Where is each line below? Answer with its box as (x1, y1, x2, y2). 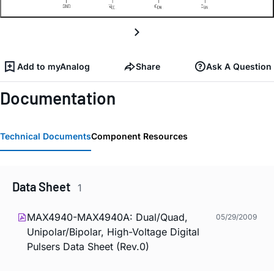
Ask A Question (206, 61, 272, 72)
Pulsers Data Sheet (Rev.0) (27, 240, 149, 253)
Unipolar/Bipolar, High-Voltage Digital (27, 226, 199, 239)
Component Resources (91, 130, 188, 141)
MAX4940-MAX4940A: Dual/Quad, (27, 211, 188, 224)
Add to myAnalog (17, 61, 90, 72)
